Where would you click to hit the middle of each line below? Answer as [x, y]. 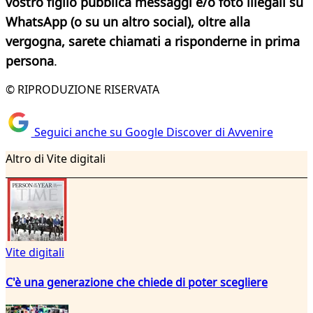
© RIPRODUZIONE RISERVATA [82, 90]
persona [30, 61]
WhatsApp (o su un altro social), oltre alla [128, 22]
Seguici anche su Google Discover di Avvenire [152, 132]
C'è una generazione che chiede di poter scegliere [137, 282]
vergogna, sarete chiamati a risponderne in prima [153, 42]
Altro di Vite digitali [56, 158]
